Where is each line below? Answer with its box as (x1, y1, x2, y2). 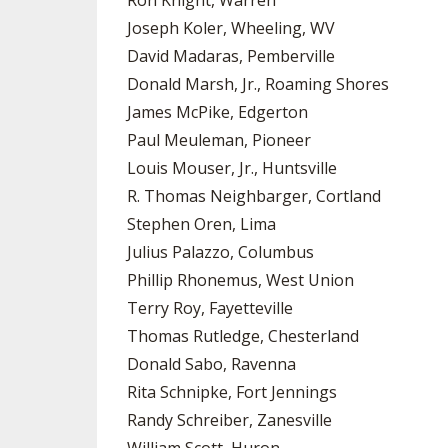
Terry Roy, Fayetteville (127, 297, 293, 319)
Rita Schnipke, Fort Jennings (127, 381, 337, 403)
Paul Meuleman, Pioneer (127, 129, 311, 151)
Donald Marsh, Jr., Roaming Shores (127, 73, 389, 95)
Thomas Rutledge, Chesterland (127, 325, 359, 347)
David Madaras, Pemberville (127, 45, 335, 67)
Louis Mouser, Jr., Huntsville (127, 157, 337, 179)
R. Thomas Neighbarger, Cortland (127, 185, 381, 207)
